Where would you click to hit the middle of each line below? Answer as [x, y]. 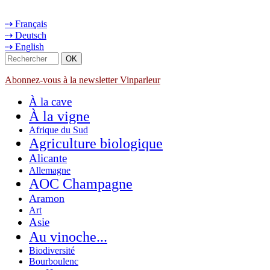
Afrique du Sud [58, 130]
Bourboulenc [54, 261]
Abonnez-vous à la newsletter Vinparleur [83, 80]
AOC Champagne [81, 184]
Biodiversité [52, 250]
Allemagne [50, 170]
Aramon [47, 198]
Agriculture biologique [96, 143]
